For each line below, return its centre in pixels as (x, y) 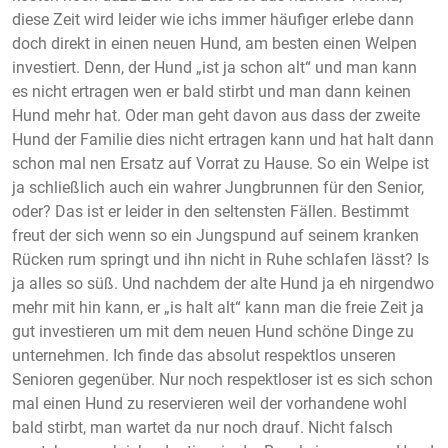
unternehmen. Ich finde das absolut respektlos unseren (204, 355)
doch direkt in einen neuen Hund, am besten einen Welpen (214, 43)
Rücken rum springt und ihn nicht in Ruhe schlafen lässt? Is (220, 259)
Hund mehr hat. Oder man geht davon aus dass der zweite (216, 115)
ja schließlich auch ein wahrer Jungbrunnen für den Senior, (218, 187)
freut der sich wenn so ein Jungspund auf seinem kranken (215, 235)
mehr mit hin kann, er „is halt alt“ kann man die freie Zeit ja (218, 307)
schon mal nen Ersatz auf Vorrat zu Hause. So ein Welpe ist (220, 163)
